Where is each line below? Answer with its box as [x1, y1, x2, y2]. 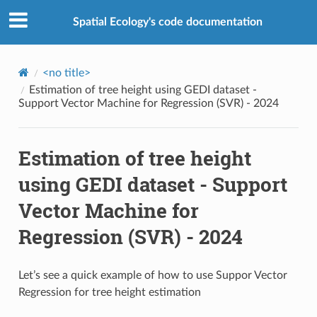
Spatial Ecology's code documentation [73, 16, 263, 28]
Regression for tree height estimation [18, 286, 201, 298]
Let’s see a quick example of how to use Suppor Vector [18, 269, 287, 281]
